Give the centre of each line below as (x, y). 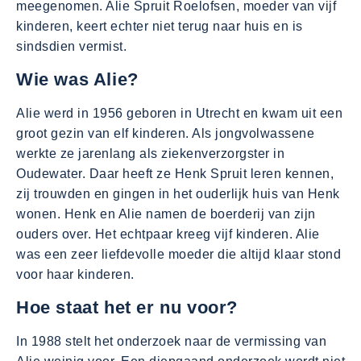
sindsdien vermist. (71, 47)
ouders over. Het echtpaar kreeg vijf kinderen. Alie (168, 234)
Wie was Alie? (77, 80)
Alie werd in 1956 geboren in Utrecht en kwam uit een (179, 114)
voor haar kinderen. (75, 275)
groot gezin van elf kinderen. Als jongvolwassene (165, 134)
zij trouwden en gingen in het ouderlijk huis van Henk (178, 194)
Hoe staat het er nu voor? (127, 308)
